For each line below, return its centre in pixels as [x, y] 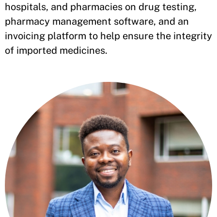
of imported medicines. [56, 50]
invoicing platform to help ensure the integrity [108, 36]
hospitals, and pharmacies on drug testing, [101, 7]
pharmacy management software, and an [97, 21]
